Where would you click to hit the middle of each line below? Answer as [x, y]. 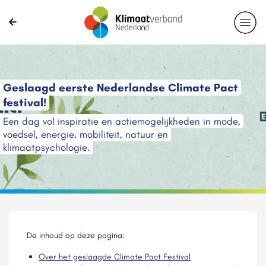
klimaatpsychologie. [47, 147]
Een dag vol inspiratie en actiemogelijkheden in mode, [122, 121]
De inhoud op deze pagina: [76, 235]
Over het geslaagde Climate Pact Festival [115, 256]
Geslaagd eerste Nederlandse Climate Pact [121, 88]
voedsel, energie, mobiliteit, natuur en [85, 134]
